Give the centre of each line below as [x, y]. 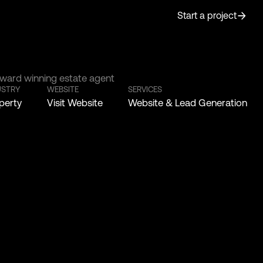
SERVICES [145, 89]
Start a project [207, 16]
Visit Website [75, 102]
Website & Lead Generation [188, 102]
